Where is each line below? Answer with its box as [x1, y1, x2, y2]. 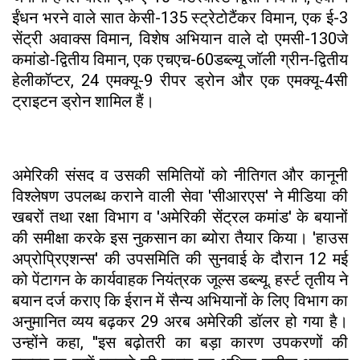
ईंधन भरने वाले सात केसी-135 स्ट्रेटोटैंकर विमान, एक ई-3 [12, 7, 348, 27]
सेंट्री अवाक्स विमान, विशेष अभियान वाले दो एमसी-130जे [12, 28, 348, 48]
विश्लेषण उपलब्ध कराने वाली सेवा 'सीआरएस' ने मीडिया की [12, 186, 348, 206]
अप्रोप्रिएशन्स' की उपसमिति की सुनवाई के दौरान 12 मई [12, 248, 348, 268]
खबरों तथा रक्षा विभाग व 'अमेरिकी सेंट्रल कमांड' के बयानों [12, 207, 348, 227]
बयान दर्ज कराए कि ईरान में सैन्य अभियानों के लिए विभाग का [12, 290, 348, 310]
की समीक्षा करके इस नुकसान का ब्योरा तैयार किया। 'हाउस [12, 227, 348, 247]
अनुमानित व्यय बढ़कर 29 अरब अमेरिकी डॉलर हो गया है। [12, 311, 348, 331]
